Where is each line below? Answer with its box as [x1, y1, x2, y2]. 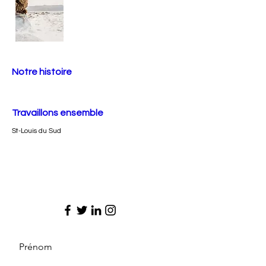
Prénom [19, 241, 52, 252]
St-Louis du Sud [12, 127, 61, 135]
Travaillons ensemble [12, 108, 103, 118]
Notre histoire [12, 67, 72, 77]
